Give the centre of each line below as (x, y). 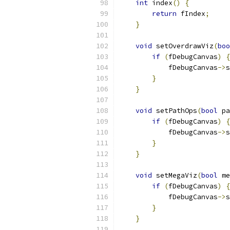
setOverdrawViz (183, 46)
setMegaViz (175, 175)
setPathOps (175, 111)
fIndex (191, 14)
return (164, 14)
